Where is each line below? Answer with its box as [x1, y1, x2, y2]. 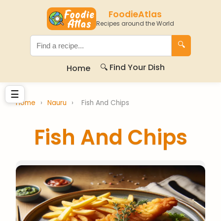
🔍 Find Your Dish [100, 62, 165, 73]
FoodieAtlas [109, 8, 162, 20]
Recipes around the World [96, 19, 174, 28]
